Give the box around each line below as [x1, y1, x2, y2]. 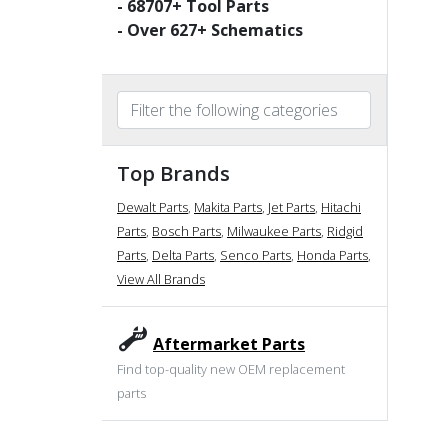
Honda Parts [297, 245, 368, 264]
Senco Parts [220, 245, 291, 264]
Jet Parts [268, 197, 315, 216]
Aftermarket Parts [153, 332, 305, 355]
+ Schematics [197, 18, 303, 41]
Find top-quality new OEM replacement [117, 359, 345, 378]
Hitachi [321, 197, 361, 216]
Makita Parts [194, 197, 262, 216]
